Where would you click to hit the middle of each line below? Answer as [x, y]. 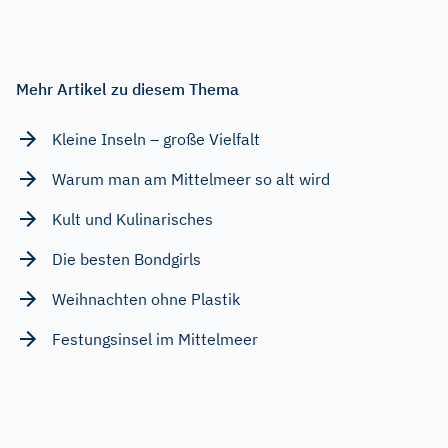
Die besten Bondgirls [126, 258]
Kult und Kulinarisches [132, 218]
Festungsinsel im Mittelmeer [155, 338]
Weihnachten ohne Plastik [146, 298]
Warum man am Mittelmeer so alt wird [191, 178]
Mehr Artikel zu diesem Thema [127, 88]
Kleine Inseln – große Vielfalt [156, 138]
